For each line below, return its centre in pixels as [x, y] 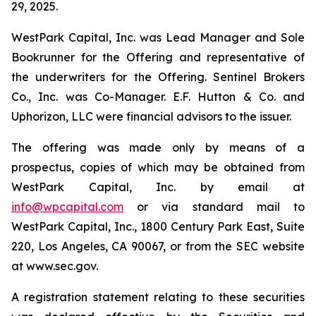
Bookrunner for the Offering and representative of [158, 57]
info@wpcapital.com [67, 207]
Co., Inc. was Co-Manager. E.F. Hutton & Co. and [158, 97]
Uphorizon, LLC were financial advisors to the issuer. [151, 116]
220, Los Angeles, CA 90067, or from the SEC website [158, 246]
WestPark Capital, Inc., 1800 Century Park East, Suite [158, 226]
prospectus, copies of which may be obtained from [158, 167]
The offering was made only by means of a [158, 147]
